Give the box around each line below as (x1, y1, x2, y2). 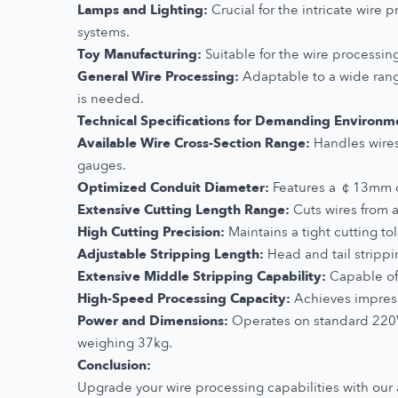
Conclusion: (77, 355, 151, 374)
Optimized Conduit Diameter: (77, 178, 269, 196)
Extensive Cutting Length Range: (77, 200, 290, 219)
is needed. (77, 89, 144, 107)
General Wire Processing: (77, 67, 239, 85)
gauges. (77, 155, 126, 174)
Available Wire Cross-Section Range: (77, 133, 310, 152)
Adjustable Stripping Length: (77, 244, 264, 263)
